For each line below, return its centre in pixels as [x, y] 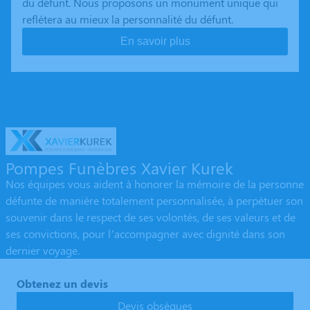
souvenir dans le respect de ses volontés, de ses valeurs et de [151, 217]
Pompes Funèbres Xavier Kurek [119, 168]
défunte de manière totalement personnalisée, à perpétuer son [154, 201]
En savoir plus [155, 42]
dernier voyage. [43, 250]
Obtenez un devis [62, 284]
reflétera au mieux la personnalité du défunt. [128, 19]
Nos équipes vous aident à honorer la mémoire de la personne [155, 184]
